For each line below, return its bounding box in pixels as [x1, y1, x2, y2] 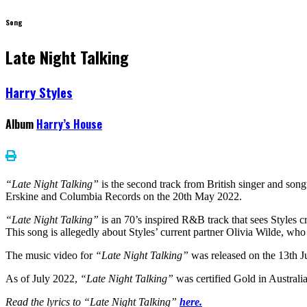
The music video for [5, 249, 95, 261]
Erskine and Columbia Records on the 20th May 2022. [5, 190, 242, 202]
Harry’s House [36, 116, 102, 133]
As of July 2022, [5, 272, 80, 284]
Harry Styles [5, 82, 73, 101]
